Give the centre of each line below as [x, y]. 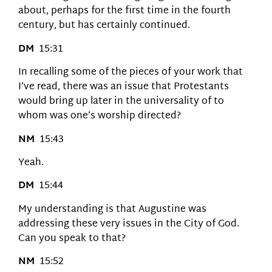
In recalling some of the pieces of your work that [131, 73]
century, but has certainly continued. [104, 26]
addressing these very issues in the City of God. [129, 224]
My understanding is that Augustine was [112, 209]
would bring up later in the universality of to [121, 102]
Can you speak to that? [72, 239]
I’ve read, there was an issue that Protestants [124, 87]
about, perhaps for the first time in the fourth [124, 12]
